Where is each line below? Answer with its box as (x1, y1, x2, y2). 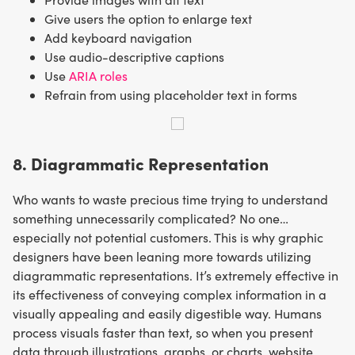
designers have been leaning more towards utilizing (13, 247, 311, 265)
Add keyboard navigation (44, 29, 192, 47)
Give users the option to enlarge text (44, 10, 252, 28)
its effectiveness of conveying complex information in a (13, 285, 326, 303)
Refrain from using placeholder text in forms (44, 86, 297, 104)
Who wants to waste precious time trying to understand (13, 190, 328, 208)
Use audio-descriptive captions (44, 48, 224, 66)
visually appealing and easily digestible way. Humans (13, 304, 322, 322)
